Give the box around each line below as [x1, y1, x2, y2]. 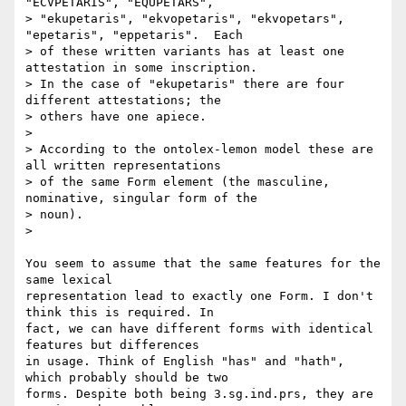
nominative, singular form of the [25, 191, 257, 206]
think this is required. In [25, 305, 214, 320]
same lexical [25, 273, 112, 287]
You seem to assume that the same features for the [25, 256, 381, 271]
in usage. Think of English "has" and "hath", [25, 354, 344, 369]
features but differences [25, 338, 199, 353]
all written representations [25, 159, 221, 173]
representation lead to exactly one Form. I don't [25, 289, 373, 304]
